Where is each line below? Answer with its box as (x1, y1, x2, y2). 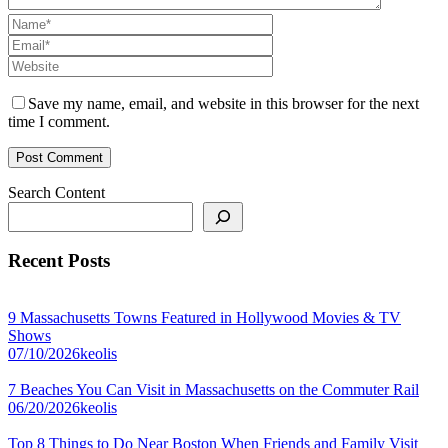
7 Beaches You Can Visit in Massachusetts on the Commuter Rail (8, 381, 419, 399)
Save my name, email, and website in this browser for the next (28, 94, 419, 112)
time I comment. (8, 112, 110, 130)
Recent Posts (8, 250, 110, 272)
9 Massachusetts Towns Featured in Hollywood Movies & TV (8, 309, 401, 327)
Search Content (8, 183, 105, 201)
